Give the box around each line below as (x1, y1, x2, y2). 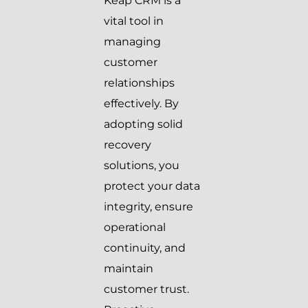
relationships (104, 76, 175, 90)
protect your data (104, 179, 200, 193)
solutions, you (104, 159, 179, 173)
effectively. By (104, 97, 179, 111)
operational (104, 221, 166, 234)
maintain (104, 262, 153, 276)
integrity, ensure (104, 200, 193, 214)
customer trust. (104, 283, 189, 296)
